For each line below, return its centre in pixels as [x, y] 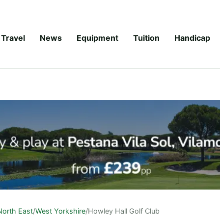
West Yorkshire [60, 211]
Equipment [97, 38]
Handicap [192, 38]
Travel [13, 38]
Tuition [146, 38]
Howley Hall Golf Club [124, 211]
